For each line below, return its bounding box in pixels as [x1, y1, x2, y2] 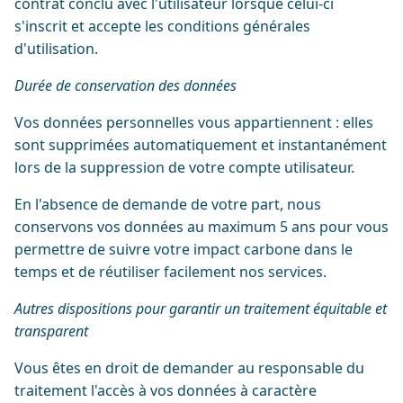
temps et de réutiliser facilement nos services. [14, 262, 327, 282]
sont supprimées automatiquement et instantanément [14, 135, 387, 155]
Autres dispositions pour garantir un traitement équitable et [14, 299, 387, 318]
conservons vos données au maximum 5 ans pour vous [14, 217, 389, 237]
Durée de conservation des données [14, 76, 237, 95]
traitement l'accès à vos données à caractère [14, 381, 317, 400]
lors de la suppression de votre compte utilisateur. [14, 157, 354, 177]
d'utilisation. [14, 39, 98, 58]
